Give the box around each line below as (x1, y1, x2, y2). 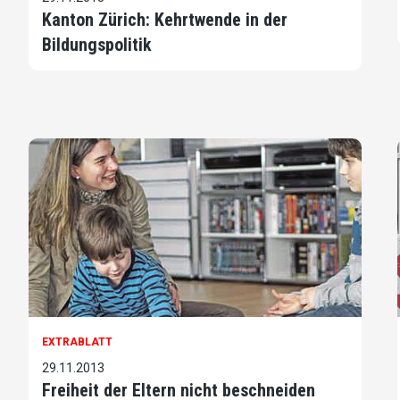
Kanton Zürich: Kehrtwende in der (42, 8, 287, 30)
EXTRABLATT (42, 335, 112, 348)
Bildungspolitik (42, 33, 152, 55)
